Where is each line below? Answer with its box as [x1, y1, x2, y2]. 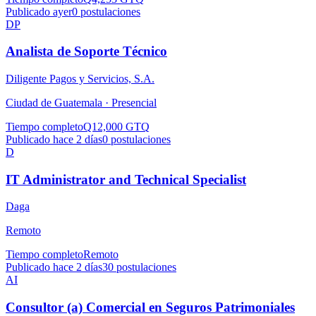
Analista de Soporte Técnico [6, 44, 167, 59]
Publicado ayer [6, 5, 72, 18]
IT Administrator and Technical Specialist [6, 171, 246, 187]
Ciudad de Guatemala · [6, 97, 111, 109]
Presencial [111, 97, 157, 109]
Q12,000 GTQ [83, 121, 150, 133]
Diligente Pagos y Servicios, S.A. [6, 73, 154, 85]
